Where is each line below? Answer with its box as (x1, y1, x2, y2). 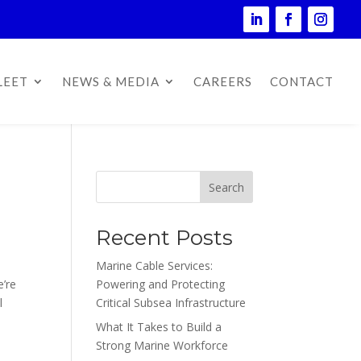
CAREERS (193, 74, 253, 89)
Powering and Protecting (96, 276, 226, 292)
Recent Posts (96, 225, 234, 251)
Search (208, 179, 244, 195)
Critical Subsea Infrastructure (96, 295, 247, 310)
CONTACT (270, 74, 334, 89)
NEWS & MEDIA (62, 74, 160, 89)
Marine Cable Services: (96, 258, 214, 273)
